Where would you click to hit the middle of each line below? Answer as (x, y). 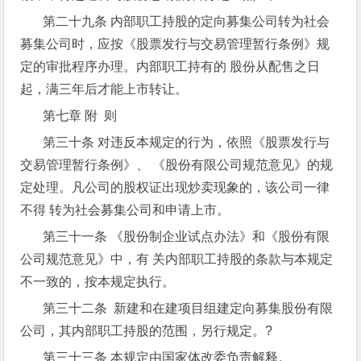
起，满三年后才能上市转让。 (104, 89)
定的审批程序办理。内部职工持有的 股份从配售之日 (170, 66)
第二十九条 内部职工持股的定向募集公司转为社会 (187, 21)
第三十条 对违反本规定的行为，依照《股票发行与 (187, 142)
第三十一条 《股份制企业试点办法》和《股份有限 (187, 237)
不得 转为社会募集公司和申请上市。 (125, 210)
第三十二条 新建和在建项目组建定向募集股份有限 (188, 308)
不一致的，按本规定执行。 (98, 282)
